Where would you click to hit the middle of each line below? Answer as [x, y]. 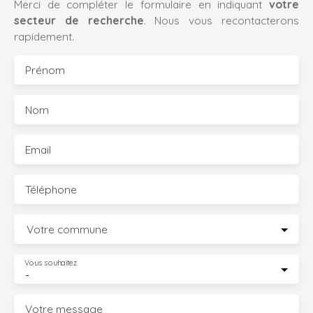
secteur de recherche [79, 20]
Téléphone [51, 189]
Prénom [45, 70]
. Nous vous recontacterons [221, 20]
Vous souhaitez [51, 262]
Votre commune [67, 229]
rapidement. [44, 36]
